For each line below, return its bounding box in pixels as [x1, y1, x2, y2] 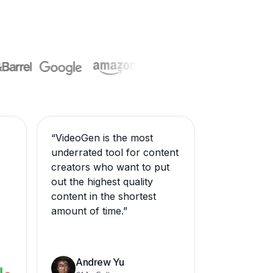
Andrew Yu [76, 256, 124, 268]
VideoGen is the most [55, 132, 153, 144]
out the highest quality [51, 175, 153, 188]
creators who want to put [51, 161, 169, 173]
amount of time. [51, 205, 123, 217]
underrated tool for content [51, 146, 179, 158]
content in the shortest [51, 190, 156, 202]
